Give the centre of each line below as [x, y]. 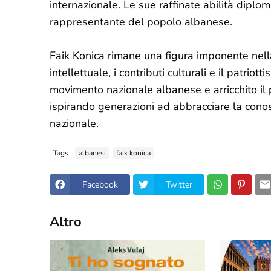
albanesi [92, 153]
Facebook [100, 184]
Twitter [179, 184]
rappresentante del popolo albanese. [141, 22]
